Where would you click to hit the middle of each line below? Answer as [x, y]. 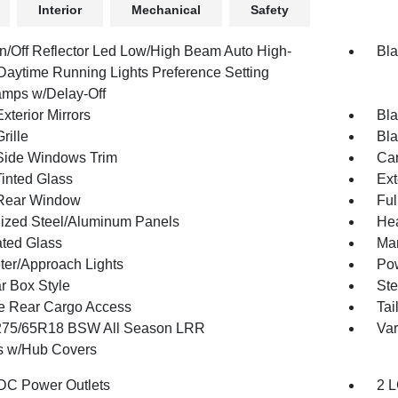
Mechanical [166, 10]
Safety [269, 10]
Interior [60, 10]
